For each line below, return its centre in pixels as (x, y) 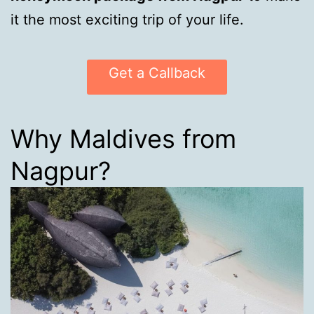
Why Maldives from (123, 139)
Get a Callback (157, 73)
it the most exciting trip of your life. (127, 20)
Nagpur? (61, 171)
